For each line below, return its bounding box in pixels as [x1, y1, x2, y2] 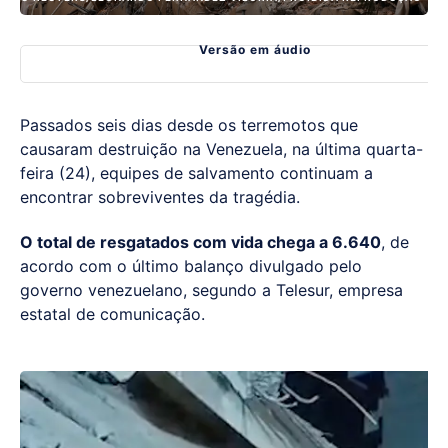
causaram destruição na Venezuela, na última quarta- [20, 139, 423, 160]
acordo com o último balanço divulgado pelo [20, 255, 362, 276]
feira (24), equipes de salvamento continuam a [20, 163, 373, 184]
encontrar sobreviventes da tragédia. [20, 187, 300, 208]
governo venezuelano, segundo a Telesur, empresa [20, 279, 403, 300]
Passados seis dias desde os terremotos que [20, 115, 358, 136]
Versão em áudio [199, 42, 311, 58]
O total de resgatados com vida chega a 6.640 [20, 231, 381, 252]
